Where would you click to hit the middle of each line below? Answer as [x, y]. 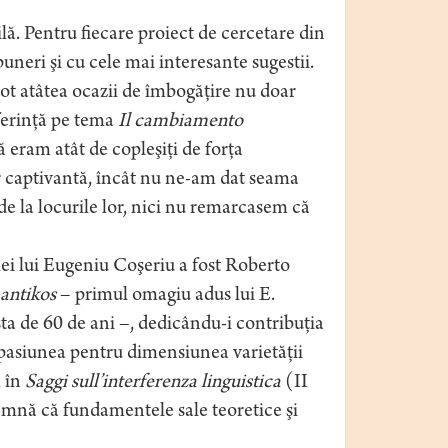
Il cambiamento [180, 122]
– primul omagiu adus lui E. [165, 296]
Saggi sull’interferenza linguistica [152, 383]
